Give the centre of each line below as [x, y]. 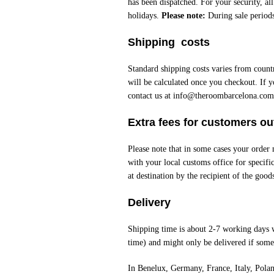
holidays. [144, 16]
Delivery [149, 202]
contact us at [150, 96]
